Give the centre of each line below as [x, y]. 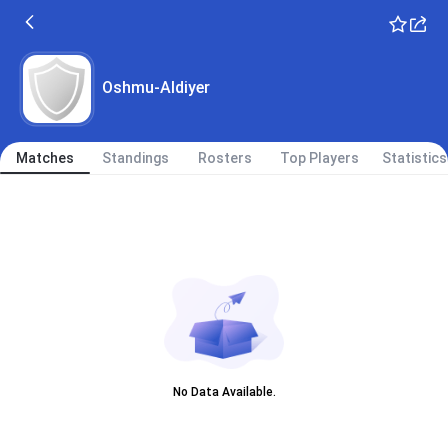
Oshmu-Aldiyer [156, 87]
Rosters [225, 158]
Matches [45, 158]
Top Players [319, 158]
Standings [135, 158]
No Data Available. [224, 392]
